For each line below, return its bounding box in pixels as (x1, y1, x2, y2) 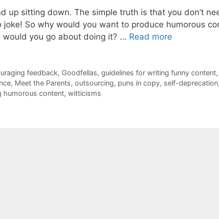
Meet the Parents (15, 79, 71, 88)
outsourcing (75, 79, 114, 88)
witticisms (68, 89, 101, 98)
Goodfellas (61, 68, 97, 77)
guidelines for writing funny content (101, 68, 216, 77)
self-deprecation (164, 79, 218, 88)
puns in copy (118, 79, 160, 88)
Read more (129, 32, 172, 42)
